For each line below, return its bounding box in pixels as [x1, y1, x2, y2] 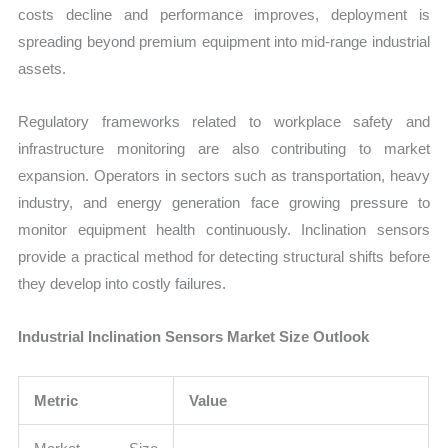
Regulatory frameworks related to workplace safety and [18, 112, 430, 130]
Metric [34, 392, 79, 410]
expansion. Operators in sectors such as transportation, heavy [18, 166, 430, 184]
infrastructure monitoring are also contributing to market [18, 139, 430, 157]
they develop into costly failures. [18, 274, 227, 292]
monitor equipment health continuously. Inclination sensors [18, 220, 430, 238]
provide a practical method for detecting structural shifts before [18, 247, 430, 265]
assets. [18, 59, 67, 77]
